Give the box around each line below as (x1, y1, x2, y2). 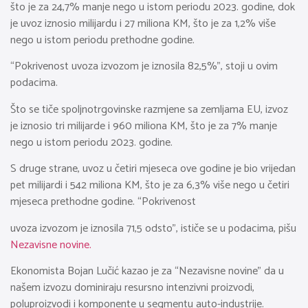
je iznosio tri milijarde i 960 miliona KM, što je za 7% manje (10, 116, 277, 135)
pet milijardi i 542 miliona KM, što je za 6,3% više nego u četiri (10, 176, 289, 195)
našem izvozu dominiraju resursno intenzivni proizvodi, (10, 278, 254, 297)
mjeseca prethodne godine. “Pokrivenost (10, 192, 196, 212)
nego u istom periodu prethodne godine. (10, 30, 195, 49)
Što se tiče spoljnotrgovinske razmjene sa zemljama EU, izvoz (10, 100, 288, 119)
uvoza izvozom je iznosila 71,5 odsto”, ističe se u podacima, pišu (10, 219, 296, 238)
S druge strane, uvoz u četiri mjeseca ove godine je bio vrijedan (10, 159, 296, 179)
